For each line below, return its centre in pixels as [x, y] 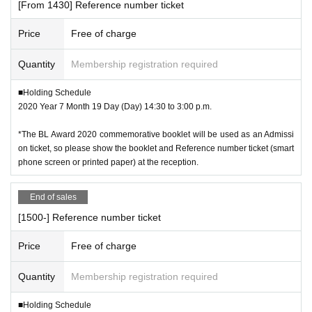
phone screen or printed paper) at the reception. [108, 162]
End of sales [53, 197]
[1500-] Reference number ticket [89, 217]
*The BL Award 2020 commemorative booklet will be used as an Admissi [156, 134]
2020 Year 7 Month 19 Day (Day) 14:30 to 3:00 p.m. [115, 106]
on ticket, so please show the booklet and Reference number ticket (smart [156, 148]
